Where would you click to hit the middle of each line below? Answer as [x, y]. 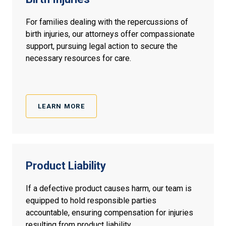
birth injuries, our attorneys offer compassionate [110, 34]
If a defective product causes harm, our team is [109, 189]
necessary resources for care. [78, 59]
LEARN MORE [61, 106]
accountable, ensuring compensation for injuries [109, 213]
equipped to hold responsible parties [91, 201]
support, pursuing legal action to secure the [102, 46]
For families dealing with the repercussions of [107, 22]
